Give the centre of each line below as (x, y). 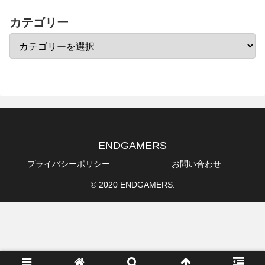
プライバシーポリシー (69, 164)
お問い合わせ (196, 164)
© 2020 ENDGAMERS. (132, 184)
